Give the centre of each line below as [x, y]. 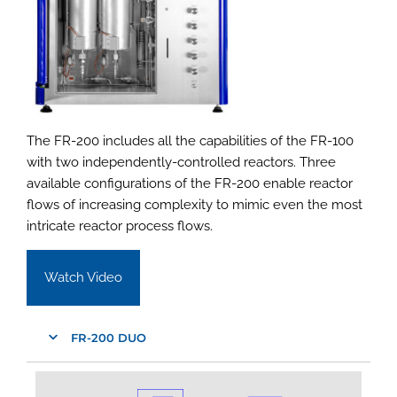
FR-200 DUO [109, 338]
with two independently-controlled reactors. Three [181, 163]
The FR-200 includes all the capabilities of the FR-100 [190, 141]
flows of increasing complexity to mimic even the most [195, 205]
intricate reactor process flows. [120, 226]
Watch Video [83, 278]
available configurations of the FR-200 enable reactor [190, 184]
